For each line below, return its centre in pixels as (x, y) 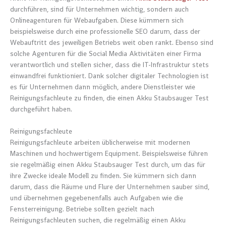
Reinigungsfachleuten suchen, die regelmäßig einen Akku (98, 220)
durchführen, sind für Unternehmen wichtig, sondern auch (99, 9)
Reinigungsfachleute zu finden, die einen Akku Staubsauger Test (109, 98)
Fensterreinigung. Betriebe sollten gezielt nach (82, 209)
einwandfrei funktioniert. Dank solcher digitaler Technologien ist (109, 76)
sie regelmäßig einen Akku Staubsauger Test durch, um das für (108, 164)
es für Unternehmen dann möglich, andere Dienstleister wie (103, 87)
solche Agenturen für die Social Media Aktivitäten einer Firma (106, 53)
